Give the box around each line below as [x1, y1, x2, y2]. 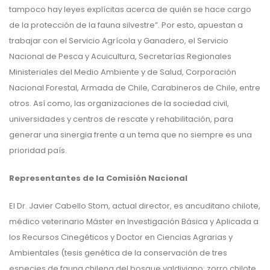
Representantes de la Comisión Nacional [9, 172, 187, 184]
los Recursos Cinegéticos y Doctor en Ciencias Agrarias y [9, 231, 233, 243]
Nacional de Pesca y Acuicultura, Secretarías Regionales [9, 51, 231, 63]
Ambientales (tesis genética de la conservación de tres [9, 247, 227, 259]
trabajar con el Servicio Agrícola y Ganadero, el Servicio [9, 35, 228, 47]
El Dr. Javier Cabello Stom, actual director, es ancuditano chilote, [9, 200, 260, 212]
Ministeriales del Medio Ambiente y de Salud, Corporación [9, 66, 236, 78]
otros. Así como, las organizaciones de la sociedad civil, [9, 98, 229, 110]
